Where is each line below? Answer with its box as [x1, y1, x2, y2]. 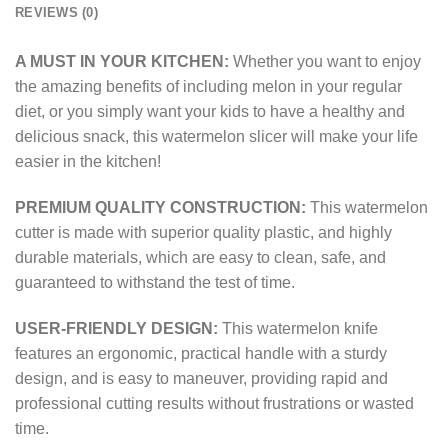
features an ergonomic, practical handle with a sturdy [15, 344, 387, 362]
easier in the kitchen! [15, 152, 161, 170]
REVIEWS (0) [15, 4, 98, 20]
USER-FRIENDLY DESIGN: [15, 319, 218, 337]
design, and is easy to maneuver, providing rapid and [15, 369, 388, 387]
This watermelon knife [218, 319, 378, 337]
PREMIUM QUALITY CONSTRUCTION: [15, 198, 306, 216]
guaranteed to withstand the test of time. [15, 273, 295, 291]
